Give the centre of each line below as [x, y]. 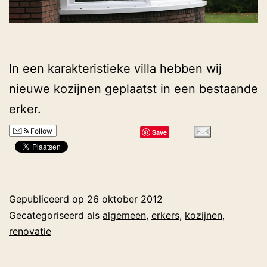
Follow [41, 131]
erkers [165, 215]
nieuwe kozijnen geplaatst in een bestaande [133, 89]
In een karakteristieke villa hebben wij [115, 69]
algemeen [124, 215]
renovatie [30, 232]
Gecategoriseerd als [56, 215]
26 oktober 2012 [125, 199]
